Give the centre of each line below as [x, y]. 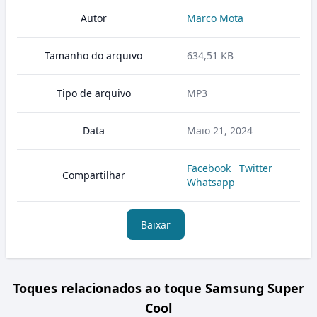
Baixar [156, 225]
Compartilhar [93, 175]
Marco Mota [215, 18]
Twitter [256, 168]
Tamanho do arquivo [93, 56]
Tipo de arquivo [93, 93]
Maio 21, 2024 [220, 131]
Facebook [209, 168]
